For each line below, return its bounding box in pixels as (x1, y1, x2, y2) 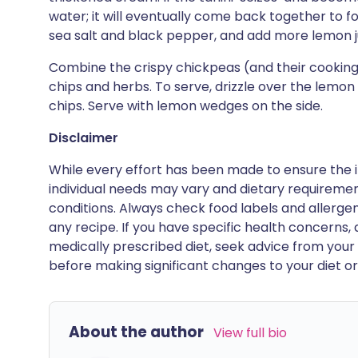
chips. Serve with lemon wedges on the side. (49, 97, 323, 115)
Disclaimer (49, 129, 118, 147)
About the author (69, 321, 204, 343)
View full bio (213, 324, 287, 342)
